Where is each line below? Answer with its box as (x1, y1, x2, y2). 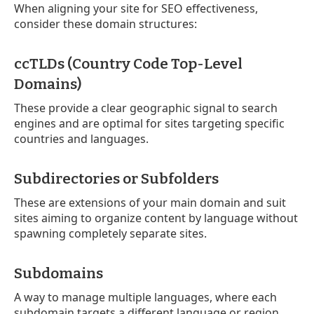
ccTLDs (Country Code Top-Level (14, 54, 243, 73)
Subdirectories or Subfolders (14, 169, 219, 188)
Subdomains (14, 264, 103, 282)
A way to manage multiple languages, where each (14, 289, 277, 305)
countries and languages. (14, 130, 149, 146)
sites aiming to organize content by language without (14, 210, 298, 226)
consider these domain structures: (14, 15, 197, 32)
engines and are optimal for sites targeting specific (14, 115, 285, 131)
